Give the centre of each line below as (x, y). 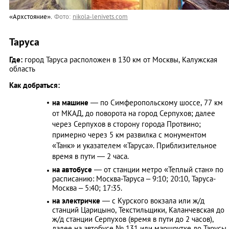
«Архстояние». (32, 17)
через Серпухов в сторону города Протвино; (127, 124)
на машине (70, 103)
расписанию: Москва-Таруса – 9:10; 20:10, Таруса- (134, 179)
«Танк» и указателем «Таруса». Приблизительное (134, 146)
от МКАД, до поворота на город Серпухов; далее (134, 113)
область (22, 69)
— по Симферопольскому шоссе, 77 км (156, 103)
